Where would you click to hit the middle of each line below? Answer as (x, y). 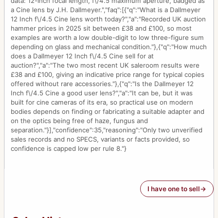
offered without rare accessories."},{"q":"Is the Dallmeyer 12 (102, 84)
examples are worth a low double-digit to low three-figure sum (107, 38)
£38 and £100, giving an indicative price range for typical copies (108, 75)
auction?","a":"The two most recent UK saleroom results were (105, 65)
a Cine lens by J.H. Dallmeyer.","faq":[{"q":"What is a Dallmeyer (106, 10)
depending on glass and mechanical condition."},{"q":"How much (109, 47)
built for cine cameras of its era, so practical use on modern (102, 102)
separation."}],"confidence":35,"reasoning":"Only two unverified (107, 130)
